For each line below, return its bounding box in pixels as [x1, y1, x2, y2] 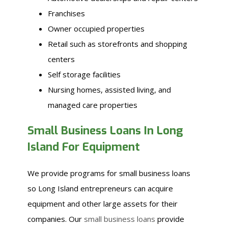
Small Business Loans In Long [27, 123, 183, 138]
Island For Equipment [27, 139, 140, 154]
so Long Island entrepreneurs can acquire [27, 183, 173, 193]
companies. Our [27, 214, 84, 224]
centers [48, 54, 75, 64]
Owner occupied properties [48, 23, 145, 34]
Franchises [48, 8, 85, 18]
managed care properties [48, 100, 137, 110]
